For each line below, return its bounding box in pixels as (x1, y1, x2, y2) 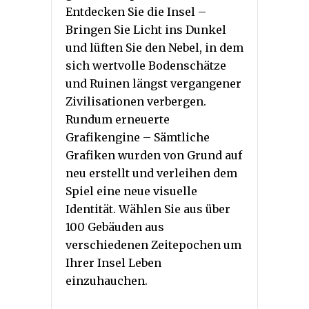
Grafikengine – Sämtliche (66, 130, 210, 145)
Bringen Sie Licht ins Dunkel (66, 23, 226, 37)
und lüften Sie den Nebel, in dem (66, 41, 243, 55)
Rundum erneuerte (66, 112, 170, 127)
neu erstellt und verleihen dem (66, 166, 237, 181)
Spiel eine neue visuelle (66, 184, 197, 199)
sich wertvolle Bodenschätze (66, 59, 226, 73)
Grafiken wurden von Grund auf (66, 148, 242, 163)
